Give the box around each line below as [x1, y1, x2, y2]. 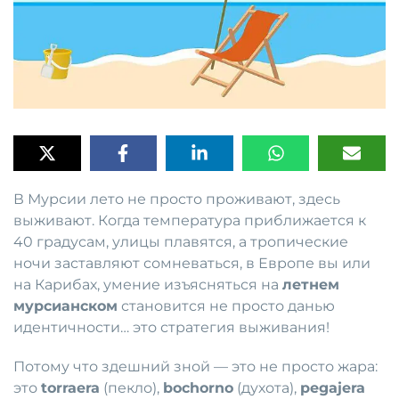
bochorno [163, 379, 233, 397]
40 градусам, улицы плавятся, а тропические [13, 233, 348, 251]
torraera [41, 379, 100, 397]
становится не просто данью [118, 297, 335, 315]
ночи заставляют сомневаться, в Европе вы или [13, 255, 370, 273]
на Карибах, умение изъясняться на [13, 276, 282, 294]
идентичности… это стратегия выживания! [13, 319, 330, 337]
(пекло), [100, 379, 163, 397]
